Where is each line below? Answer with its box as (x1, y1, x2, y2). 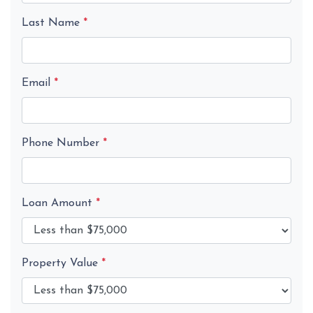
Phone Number (22, 137, 103, 149)
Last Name (22, 17, 83, 29)
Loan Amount (22, 197, 96, 209)
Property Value (22, 257, 101, 269)
